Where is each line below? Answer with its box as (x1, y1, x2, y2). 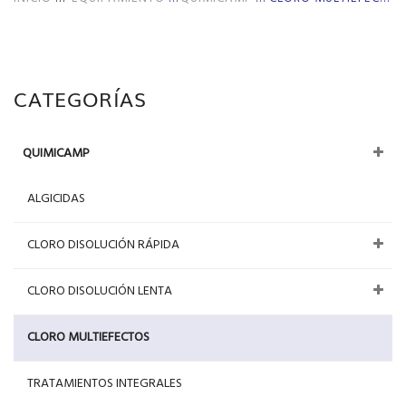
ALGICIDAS (27, 188, 85, 209)
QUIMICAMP (23, 142, 90, 164)
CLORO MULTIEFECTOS (27, 326, 150, 348)
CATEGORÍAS (14, 82, 147, 113)
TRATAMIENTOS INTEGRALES (27, 372, 182, 394)
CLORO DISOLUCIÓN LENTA (27, 280, 172, 302)
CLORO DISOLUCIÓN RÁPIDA (27, 234, 179, 256)
